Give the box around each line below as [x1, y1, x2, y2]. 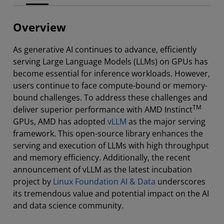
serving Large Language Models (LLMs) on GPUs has [13, 56, 208, 67]
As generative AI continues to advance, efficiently [13, 44, 196, 55]
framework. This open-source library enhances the [13, 128, 203, 139]
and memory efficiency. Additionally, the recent [13, 152, 190, 163]
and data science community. [13, 200, 123, 211]
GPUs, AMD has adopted [13, 116, 107, 127]
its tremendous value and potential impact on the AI [13, 188, 209, 199]
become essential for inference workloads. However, [13, 68, 210, 79]
